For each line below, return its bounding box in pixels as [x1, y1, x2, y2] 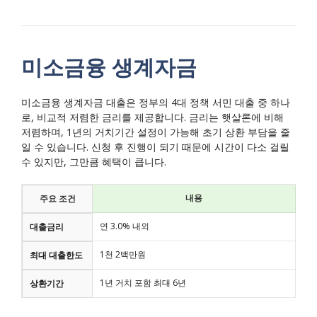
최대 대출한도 [30, 249, 83, 262]
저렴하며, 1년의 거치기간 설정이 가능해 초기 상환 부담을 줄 [21, 125, 290, 139]
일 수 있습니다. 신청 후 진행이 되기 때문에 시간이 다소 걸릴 [21, 140, 289, 154]
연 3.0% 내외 [100, 220, 149, 233]
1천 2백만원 [100, 248, 146, 261]
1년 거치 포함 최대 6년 [100, 277, 186, 289]
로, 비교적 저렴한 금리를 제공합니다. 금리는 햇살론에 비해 [21, 110, 284, 125]
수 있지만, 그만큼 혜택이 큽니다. [21, 155, 166, 169]
